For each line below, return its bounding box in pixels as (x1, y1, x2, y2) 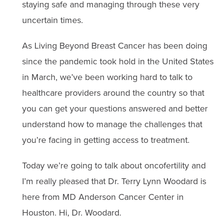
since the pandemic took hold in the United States (22, 55, 214, 68)
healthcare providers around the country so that (22, 86, 204, 99)
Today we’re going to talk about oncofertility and (22, 159, 206, 172)
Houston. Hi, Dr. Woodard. (22, 206, 121, 219)
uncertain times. (22, 14, 83, 27)
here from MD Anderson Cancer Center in (22, 191, 184, 203)
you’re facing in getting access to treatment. (22, 134, 190, 146)
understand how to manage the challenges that (22, 118, 202, 131)
